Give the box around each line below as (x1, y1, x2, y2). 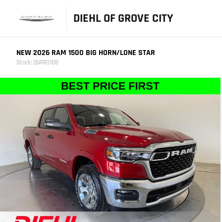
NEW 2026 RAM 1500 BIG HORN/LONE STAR (16, 47, 155, 58)
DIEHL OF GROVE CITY (73, 11, 173, 26)
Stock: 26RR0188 (16, 58, 58, 67)
